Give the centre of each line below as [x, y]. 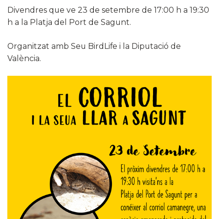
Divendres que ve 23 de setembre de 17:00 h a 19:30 [108, 10]
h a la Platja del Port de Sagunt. [70, 22]
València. [24, 58]
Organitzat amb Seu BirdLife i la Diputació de [94, 46]
